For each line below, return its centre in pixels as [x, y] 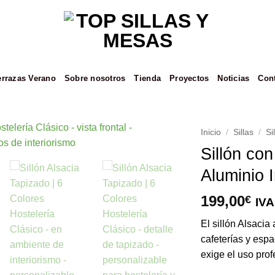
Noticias [234, 78]
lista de [159, 184]
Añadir [159, 162]
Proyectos [189, 78]
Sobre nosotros [95, 78]
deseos [159, 195]
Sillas [243, 132]
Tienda [148, 78]
